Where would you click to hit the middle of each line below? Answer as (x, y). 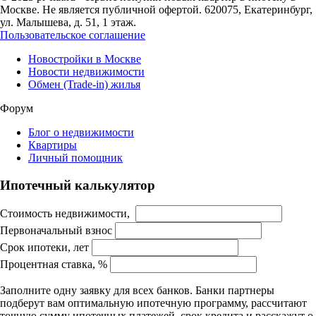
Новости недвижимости (86, 71)
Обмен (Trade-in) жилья (84, 84)
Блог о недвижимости (81, 132)
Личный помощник (75, 157)
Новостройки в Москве (85, 59)
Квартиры (53, 145)
